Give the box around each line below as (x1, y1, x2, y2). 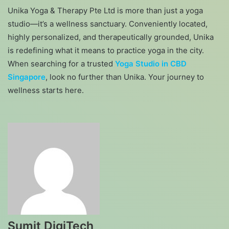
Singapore (8, 72, 45, 82)
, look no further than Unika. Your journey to (45, 72, 204, 82)
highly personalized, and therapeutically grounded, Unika (8, 32, 214, 42)
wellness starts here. (8, 85, 84, 96)
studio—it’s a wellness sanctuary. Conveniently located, (8, 19, 208, 29)
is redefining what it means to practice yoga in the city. (8, 45, 204, 56)
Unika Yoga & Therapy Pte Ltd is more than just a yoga (8, 6, 203, 16)
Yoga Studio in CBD (115, 59, 187, 69)
